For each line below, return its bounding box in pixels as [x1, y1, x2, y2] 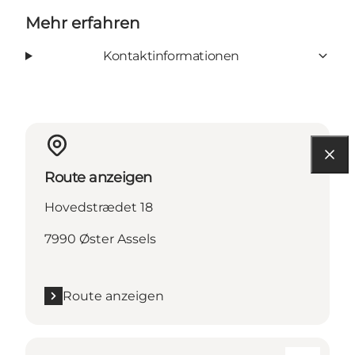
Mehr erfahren [25, 13, 140, 32]
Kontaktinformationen [102, 48, 239, 63]
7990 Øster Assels [44, 231, 156, 246]
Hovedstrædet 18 [44, 199, 153, 215]
